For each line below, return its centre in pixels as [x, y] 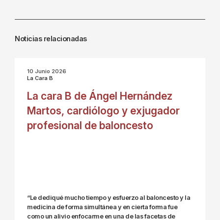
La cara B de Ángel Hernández [100, 96]
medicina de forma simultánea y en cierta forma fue [102, 207]
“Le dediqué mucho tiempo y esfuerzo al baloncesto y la [109, 198]
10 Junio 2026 [47, 71]
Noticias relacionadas [51, 39]
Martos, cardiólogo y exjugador [103, 111]
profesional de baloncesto [90, 125]
